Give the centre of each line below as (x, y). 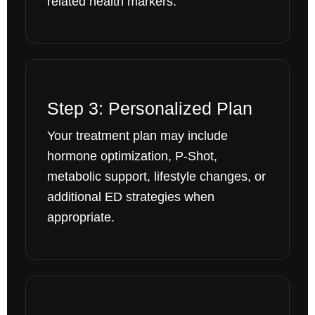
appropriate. (81, 218)
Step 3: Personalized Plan (149, 109)
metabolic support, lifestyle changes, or (156, 177)
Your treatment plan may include (137, 136)
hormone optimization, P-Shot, (132, 156)
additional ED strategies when (130, 197)
